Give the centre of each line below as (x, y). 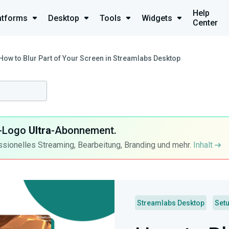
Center (205, 23)
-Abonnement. (84, 130)
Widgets (157, 18)
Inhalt (204, 145)
